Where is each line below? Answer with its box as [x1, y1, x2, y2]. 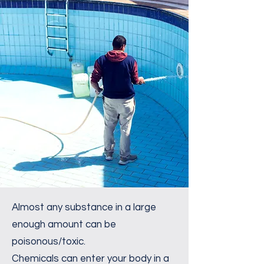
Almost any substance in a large [12, 202, 156, 213]
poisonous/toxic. [12, 236, 85, 247]
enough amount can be [12, 219, 116, 230]
